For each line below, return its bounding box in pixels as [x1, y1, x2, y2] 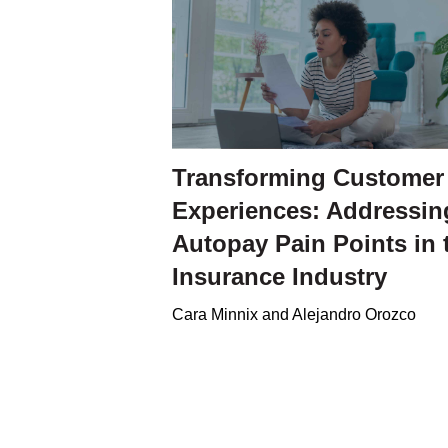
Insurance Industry [172, 262, 387, 290]
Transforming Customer [172, 163, 444, 191]
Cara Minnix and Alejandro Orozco [172, 305, 416, 323]
